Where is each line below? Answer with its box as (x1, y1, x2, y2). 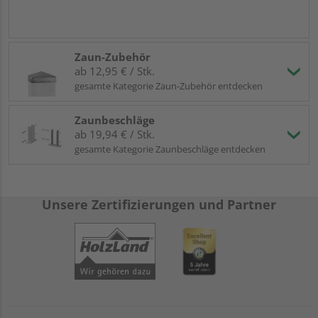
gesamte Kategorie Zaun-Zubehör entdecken (75, 79, 263, 93)
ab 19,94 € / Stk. (75, 127, 155, 142)
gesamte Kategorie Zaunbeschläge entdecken (75, 143, 265, 156)
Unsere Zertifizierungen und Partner (42, 196, 276, 214)
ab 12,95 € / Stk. (75, 64, 155, 79)
